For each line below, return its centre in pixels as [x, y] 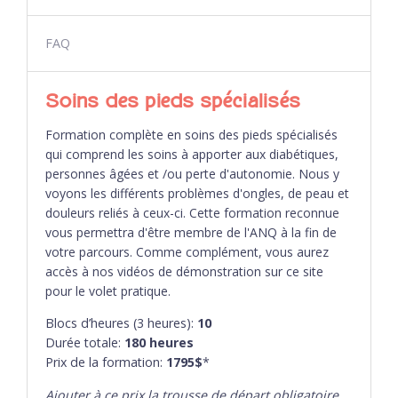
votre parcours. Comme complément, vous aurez [187, 252]
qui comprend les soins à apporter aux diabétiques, [192, 155]
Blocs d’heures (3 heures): [121, 323]
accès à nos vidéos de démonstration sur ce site [184, 272]
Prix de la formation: [106, 362]
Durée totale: [85, 343]
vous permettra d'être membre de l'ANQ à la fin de [191, 233]
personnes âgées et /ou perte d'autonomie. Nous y [192, 174]
